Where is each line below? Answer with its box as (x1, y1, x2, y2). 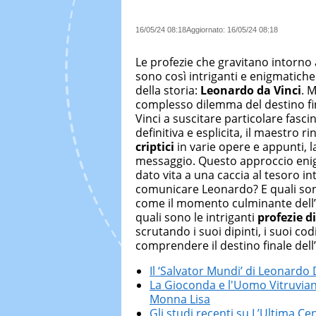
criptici (135, 139, 177, 155)
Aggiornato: (186, 25, 227, 34)
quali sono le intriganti (135, 209, 257, 226)
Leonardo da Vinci (200, 83, 301, 99)
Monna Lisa (150, 291, 210, 308)
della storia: (135, 83, 200, 99)
